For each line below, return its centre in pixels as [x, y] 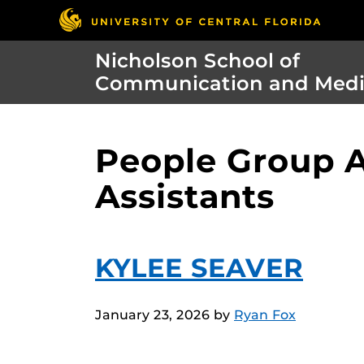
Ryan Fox [265, 315]
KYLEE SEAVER [199, 268]
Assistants [185, 197]
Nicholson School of [197, 61]
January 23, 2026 [152, 315]
